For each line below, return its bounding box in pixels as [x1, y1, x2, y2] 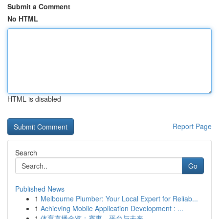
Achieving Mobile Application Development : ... [41, 203, 183, 213]
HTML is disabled [7, 94, 61, 104]
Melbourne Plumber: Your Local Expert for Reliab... [41, 194, 198, 203]
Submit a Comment [7, 1, 70, 11]
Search [15, 148, 37, 157]
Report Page [173, 121, 212, 131]
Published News [15, 184, 65, 194]
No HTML [7, 14, 38, 23]
